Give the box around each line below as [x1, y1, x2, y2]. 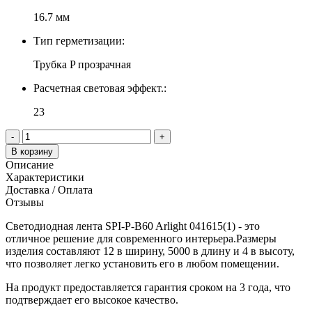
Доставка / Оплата [6, 183, 93, 196]
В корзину [20, 146, 53, 157]
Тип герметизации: [33, 34, 125, 47]
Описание [6, 158, 54, 171]
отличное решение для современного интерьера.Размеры [6, 232, 276, 244]
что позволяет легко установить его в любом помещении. [6, 257, 279, 270]
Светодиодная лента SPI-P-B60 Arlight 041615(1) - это [6, 219, 260, 232]
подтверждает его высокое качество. [6, 293, 178, 306]
